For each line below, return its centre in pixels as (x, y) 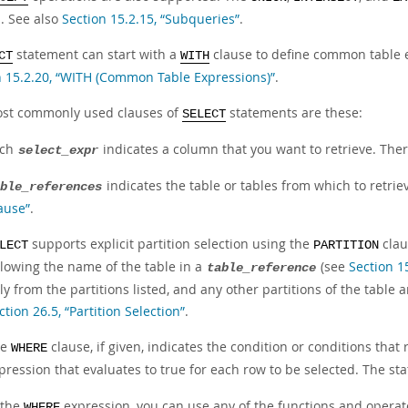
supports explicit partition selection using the (171, 244)
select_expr (58, 151)
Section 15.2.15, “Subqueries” (151, 19)
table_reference (261, 268)
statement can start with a (97, 54)
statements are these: (294, 112)
